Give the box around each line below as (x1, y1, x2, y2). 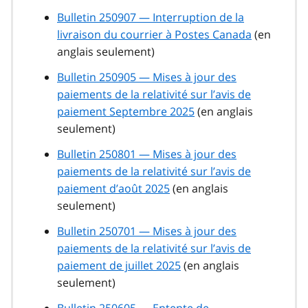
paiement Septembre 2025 (57, 104, 195, 120)
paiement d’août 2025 (57, 181, 170, 197)
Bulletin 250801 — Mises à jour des (57, 146, 236, 162)
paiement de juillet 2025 (57, 258, 181, 274)
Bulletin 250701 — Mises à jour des (57, 223, 236, 239)
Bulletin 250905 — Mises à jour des (57, 69, 236, 85)
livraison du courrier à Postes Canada (57, 27, 252, 43)
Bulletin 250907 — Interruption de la (57, 10, 244, 25)
